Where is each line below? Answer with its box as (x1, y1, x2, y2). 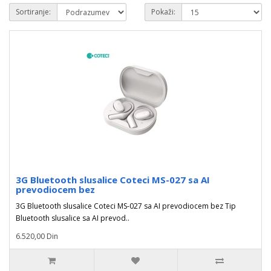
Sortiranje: (16, 7, 51, 17)
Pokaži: (151, 7, 175, 17)
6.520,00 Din (16, 231, 58, 241)
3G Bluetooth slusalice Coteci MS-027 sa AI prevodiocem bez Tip (16, 201, 236, 211)
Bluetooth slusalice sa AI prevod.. (16, 213, 129, 223)
